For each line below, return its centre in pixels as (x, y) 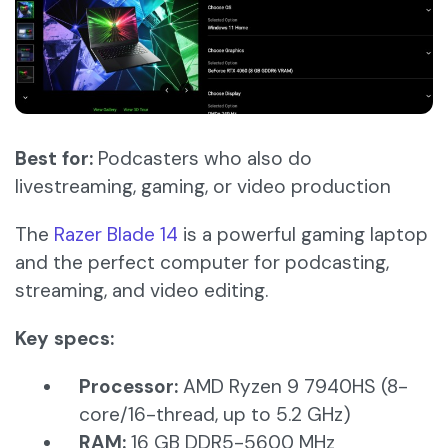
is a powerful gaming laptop (303, 235)
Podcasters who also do (202, 159)
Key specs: (64, 339)
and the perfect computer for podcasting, (202, 263)
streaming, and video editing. (141, 291)
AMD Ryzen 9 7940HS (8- (295, 387)
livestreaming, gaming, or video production (203, 187)
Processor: (131, 387)
